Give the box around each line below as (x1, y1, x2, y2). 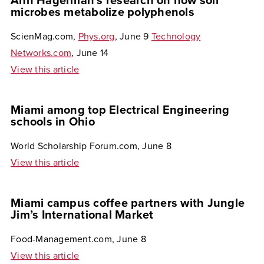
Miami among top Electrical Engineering (11, 103, 230, 117)
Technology (151, 31, 201, 42)
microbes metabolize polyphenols (11, 5, 194, 19)
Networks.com (11, 47, 71, 59)
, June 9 (114, 31, 149, 42)
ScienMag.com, (11, 31, 76, 42)
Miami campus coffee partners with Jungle (11, 196, 245, 210)
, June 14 (71, 47, 109, 59)
